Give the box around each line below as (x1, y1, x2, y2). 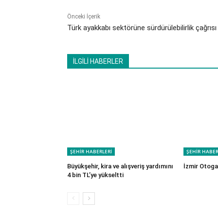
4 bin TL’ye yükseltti (67, 171, 124, 179)
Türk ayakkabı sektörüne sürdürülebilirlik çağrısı (67, 23, 217, 33)
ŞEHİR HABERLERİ (70, 148, 112, 155)
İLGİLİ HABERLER (73, 57, 123, 66)
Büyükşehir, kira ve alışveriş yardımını (67, 163, 173, 170)
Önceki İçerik (67, 13, 100, 20)
